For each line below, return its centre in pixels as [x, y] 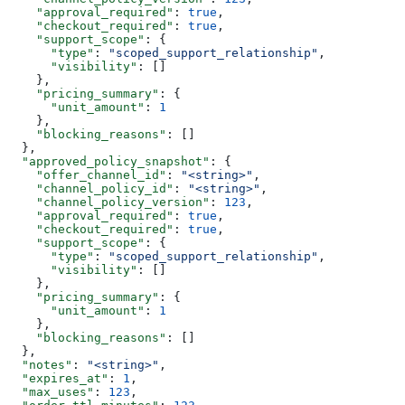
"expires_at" [58, 379]
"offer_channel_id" [87, 175]
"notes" [40, 365]
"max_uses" [51, 392]
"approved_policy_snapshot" [108, 162]
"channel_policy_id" [90, 189]
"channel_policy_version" [108, 202]
